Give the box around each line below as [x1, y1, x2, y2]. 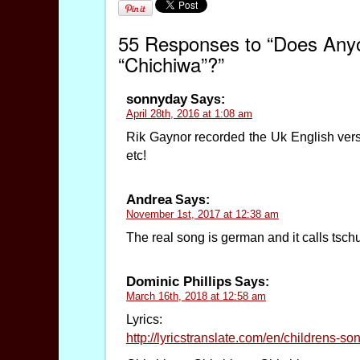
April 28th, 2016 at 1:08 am [125, 108, 252, 121]
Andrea [125, 191, 172, 208]
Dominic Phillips [125, 273, 231, 290]
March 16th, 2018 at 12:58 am [125, 290, 266, 303]
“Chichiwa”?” [117, 50, 224, 79]
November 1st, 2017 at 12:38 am [125, 208, 279, 221]
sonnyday [125, 91, 187, 108]
